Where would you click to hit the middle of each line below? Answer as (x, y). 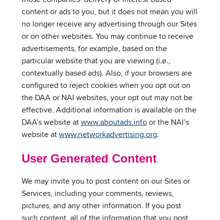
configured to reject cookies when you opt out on (106, 85)
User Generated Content (89, 159)
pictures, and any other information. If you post (101, 206)
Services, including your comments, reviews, (98, 193)
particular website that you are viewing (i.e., (96, 61)
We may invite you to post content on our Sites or (106, 181)
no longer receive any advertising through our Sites (109, 24)
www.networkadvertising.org (108, 135)
